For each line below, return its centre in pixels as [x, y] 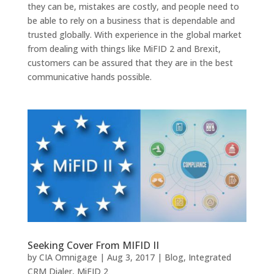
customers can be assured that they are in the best [130, 63]
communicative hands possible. [89, 77]
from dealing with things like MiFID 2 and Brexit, [124, 49]
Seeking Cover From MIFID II [93, 246]
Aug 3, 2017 [131, 257]
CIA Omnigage [68, 257]
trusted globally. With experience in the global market [134, 35]
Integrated [209, 257]
